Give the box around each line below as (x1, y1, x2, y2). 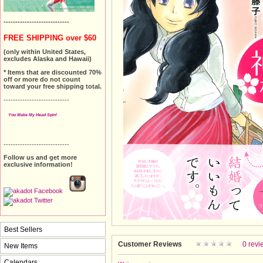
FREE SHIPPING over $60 (4, 33, 96, 42)
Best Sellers (4, 225, 42, 234)
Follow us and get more (4, 154, 77, 161)
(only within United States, (4, 48, 86, 56)
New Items (4, 241, 38, 250)
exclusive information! (4, 161, 73, 168)
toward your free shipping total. (4, 83, 102, 90)
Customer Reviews (118, 240, 182, 248)
